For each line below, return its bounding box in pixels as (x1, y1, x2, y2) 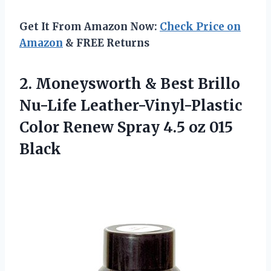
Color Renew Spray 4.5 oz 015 (19, 118, 233, 137)
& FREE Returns (63, 36, 149, 50)
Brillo (194, 74, 240, 94)
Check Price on (160, 20, 241, 34)
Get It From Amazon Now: (19, 20, 160, 34)
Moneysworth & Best (36, 74, 194, 94)
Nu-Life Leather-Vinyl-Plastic (19, 96, 242, 116)
